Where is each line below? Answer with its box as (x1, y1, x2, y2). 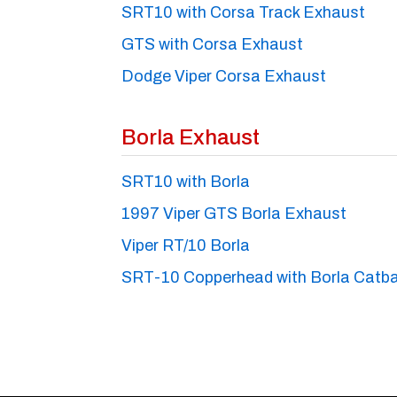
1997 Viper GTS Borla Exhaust (121, 204, 346, 222)
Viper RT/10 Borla (121, 236, 250, 254)
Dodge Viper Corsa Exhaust (121, 66, 326, 85)
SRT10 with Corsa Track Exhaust (121, 3, 365, 21)
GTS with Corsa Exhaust (121, 35, 303, 53)
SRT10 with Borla (121, 172, 250, 191)
